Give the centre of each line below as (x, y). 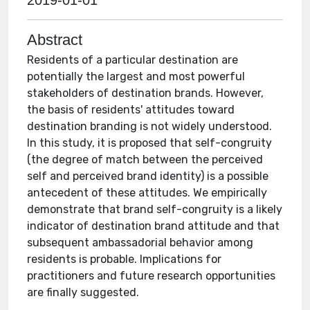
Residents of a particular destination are (133, 60)
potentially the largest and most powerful (136, 76)
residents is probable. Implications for (125, 259)
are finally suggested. (83, 292)
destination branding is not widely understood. (150, 126)
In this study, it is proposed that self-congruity (150, 143)
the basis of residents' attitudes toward (131, 110)
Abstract (55, 40)
